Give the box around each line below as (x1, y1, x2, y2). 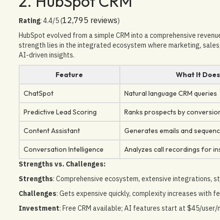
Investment (18, 203, 59, 213)
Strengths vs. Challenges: (18, 159, 106, 168)
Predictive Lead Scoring (23, 107, 97, 116)
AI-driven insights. (18, 50, 75, 59)
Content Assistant (23, 126, 80, 135)
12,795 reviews (62, 15, 117, 25)
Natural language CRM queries (124, 88, 217, 98)
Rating (18, 16, 40, 25)
